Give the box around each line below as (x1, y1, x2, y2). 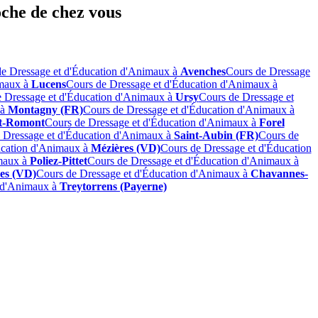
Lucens (31, 77, 66, 90)
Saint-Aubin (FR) (173, 128, 258, 141)
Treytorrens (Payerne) (60, 180, 167, 192)
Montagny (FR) (8, 103, 83, 116)
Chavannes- (251, 167, 308, 180)
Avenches (180, 65, 226, 77)
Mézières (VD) (90, 141, 160, 154)
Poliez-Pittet (30, 154, 87, 167)
